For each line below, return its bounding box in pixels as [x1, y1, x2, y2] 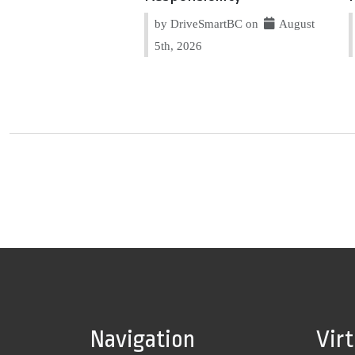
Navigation [90, 326, 195, 353]
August [277, 17, 315, 31]
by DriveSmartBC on [155, 17, 262, 31]
